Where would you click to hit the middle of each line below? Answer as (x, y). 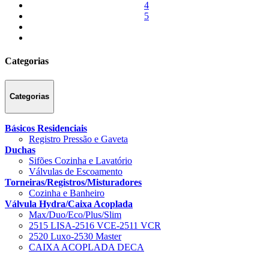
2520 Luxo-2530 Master (75, 237)
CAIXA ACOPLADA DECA (86, 247)
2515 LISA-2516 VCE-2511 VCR (95, 226)
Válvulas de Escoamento (76, 172)
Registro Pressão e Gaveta (78, 139)
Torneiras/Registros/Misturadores (73, 183)
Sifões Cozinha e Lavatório (80, 161)
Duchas (20, 150)
